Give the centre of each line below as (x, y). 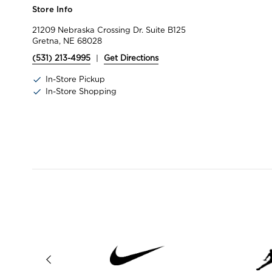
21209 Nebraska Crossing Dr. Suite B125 (109, 30)
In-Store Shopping (81, 91)
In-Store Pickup (75, 79)
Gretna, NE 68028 (67, 41)
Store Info (53, 10)
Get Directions (131, 58)
